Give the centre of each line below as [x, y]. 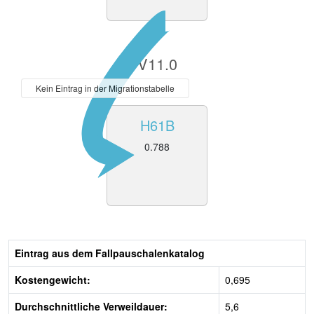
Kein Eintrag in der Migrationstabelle [105, 88]
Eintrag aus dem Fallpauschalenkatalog [110, 253]
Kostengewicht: [53, 280]
